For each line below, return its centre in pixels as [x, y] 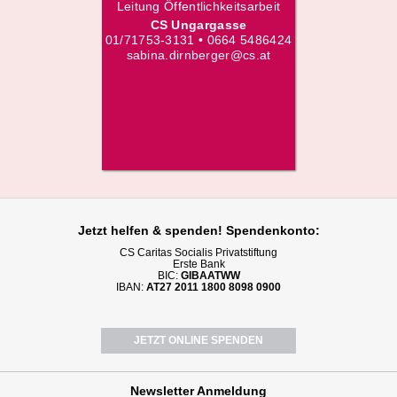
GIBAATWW [210, 276]
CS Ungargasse [198, 25]
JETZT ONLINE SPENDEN [198, 340]
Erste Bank [198, 264]
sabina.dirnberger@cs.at [198, 55]
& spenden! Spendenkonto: [234, 230]
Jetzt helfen [113, 230]
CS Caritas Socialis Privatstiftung [198, 253]
